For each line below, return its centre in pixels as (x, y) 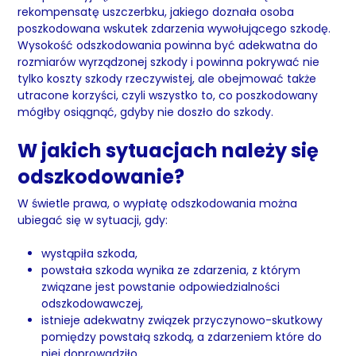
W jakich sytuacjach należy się (168, 151)
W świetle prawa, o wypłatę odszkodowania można (158, 203)
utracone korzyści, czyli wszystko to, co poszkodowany (168, 95)
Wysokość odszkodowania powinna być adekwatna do (168, 45)
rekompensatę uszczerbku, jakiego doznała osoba (156, 12)
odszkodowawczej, (93, 304)
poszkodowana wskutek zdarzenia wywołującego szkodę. (174, 29)
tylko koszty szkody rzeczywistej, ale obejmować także (167, 79)
